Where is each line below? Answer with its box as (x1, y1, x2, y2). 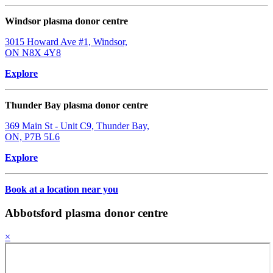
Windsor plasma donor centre (5, 16, 128, 27)
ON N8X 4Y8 (5, 48, 61, 58)
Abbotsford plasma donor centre (5, 206, 168, 219)
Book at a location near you (5, 184, 118, 195)
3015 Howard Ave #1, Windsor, (5, 37, 127, 48)
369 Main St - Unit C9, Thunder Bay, (5, 121, 149, 132)
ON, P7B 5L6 (5, 132, 60, 143)
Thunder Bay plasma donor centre (5, 100, 148, 111)
